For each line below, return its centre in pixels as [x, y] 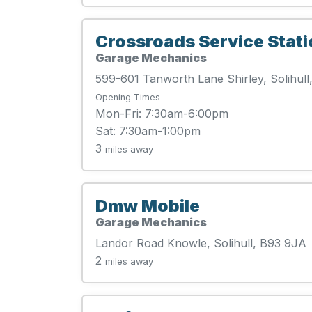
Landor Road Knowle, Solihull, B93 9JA [201, 243]
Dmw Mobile [148, 206]
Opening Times [128, 97]
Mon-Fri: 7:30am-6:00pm [162, 114]
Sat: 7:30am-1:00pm [148, 131]
